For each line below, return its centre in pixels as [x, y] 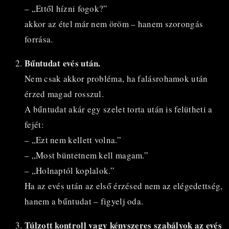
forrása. [39, 39]
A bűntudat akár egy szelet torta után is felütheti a [119, 109]
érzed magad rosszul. [64, 94]
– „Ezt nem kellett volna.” [73, 140]
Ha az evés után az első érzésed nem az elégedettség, [124, 186]
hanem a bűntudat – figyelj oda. [84, 201]
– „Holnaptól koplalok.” [70, 170]
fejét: [34, 124]
